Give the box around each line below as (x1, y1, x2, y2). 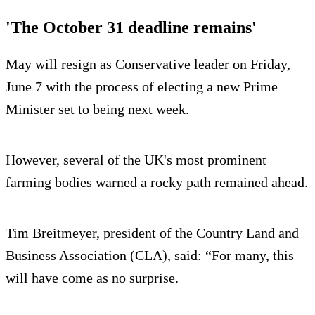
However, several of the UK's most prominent (6, 152, 266, 168)
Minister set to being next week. (6, 101, 189, 117)
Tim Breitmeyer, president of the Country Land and (6, 225, 299, 241)
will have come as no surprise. (6, 270, 179, 286)
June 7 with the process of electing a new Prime (6, 79, 278, 95)
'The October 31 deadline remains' (6, 18, 257, 37)
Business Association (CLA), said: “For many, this (6, 247, 294, 264)
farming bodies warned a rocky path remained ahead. (6, 174, 308, 191)
